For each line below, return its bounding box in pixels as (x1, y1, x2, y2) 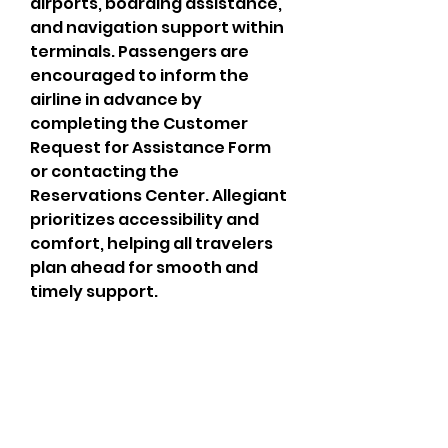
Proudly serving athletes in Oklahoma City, (26, 378, 294, 395)
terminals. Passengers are (30, 39, 252, 63)
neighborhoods (112, 416, 208, 433)
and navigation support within (30, 15, 287, 39)
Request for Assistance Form (30, 135, 274, 159)
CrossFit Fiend (95, 352, 225, 375)
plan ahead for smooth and (30, 255, 261, 279)
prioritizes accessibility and (30, 207, 262, 231)
